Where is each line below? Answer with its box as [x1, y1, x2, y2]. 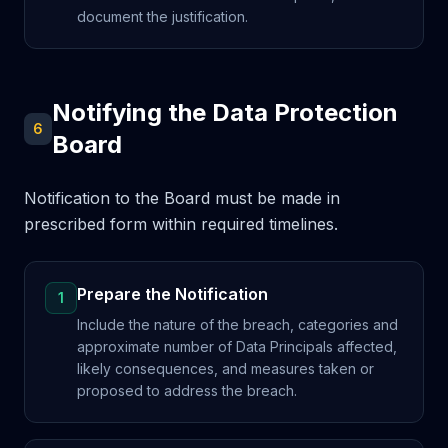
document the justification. [77, 8, 248, 25]
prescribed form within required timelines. [24, 214, 338, 234]
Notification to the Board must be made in [24, 188, 340, 208]
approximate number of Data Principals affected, [77, 338, 397, 355]
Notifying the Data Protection [52, 98, 399, 127]
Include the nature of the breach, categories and [77, 316, 398, 333]
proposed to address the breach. [77, 382, 297, 399]
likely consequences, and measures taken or [77, 360, 374, 377]
